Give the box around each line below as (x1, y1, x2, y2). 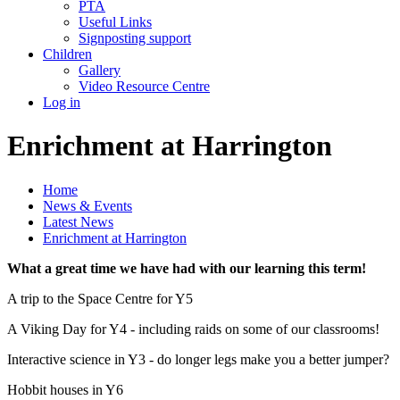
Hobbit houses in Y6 (7, 381, 123, 397)
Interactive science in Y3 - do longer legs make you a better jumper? (7, 351, 389, 367)
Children (43, 46, 92, 62)
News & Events (43, 197, 132, 213)
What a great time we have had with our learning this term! (7, 260, 366, 276)
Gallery (79, 62, 121, 78)
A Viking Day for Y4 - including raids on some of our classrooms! (7, 321, 379, 337)
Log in (43, 94, 80, 110)
